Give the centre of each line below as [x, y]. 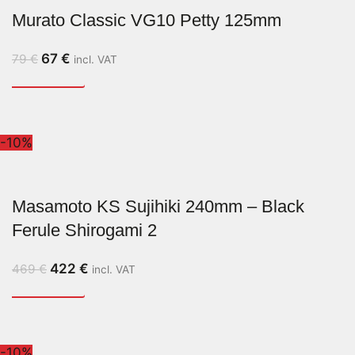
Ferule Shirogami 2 [84, 230]
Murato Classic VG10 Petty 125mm [147, 20]
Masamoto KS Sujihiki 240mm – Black [158, 206]
